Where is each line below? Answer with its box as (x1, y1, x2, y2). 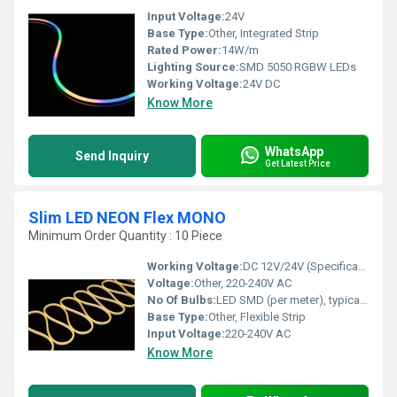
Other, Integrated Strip (208, 27, 319, 40)
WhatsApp (265, 144, 323, 159)
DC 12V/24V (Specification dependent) (243, 260, 358, 273)
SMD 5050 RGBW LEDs (239, 60, 356, 74)
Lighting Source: (147, 60, 239, 74)
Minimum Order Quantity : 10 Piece (28, 229, 222, 243)
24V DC (243, 77, 280, 90)
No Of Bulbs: (147, 293, 216, 307)
